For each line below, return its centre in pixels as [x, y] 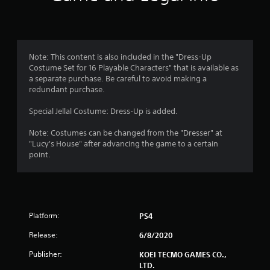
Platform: [44, 215]
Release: [43, 234]
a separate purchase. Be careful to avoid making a [118, 78]
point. [40, 154]
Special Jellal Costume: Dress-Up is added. [103, 111]
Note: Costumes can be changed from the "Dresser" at [126, 133]
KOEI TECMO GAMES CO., [183, 254]
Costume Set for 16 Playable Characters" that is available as [134, 67]
